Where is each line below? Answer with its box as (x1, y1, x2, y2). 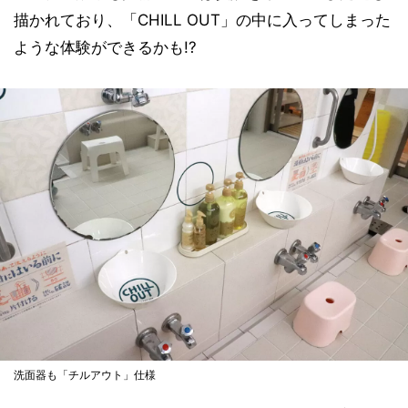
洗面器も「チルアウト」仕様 (14, 367, 156, 382)
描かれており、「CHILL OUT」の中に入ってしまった (14, 11, 391, 30)
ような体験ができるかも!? (14, 38, 197, 57)
